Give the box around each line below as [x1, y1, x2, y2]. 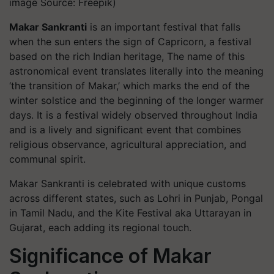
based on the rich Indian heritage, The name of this [9, 50, 245, 62]
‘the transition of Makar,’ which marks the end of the [9, 80, 250, 92]
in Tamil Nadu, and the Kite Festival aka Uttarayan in [9, 207, 251, 219]
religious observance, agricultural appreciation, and [9, 138, 246, 150]
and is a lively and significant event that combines [9, 124, 241, 136]
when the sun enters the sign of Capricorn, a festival [9, 35, 251, 48]
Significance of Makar [9, 244, 212, 268]
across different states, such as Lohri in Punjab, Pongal [9, 192, 263, 204]
